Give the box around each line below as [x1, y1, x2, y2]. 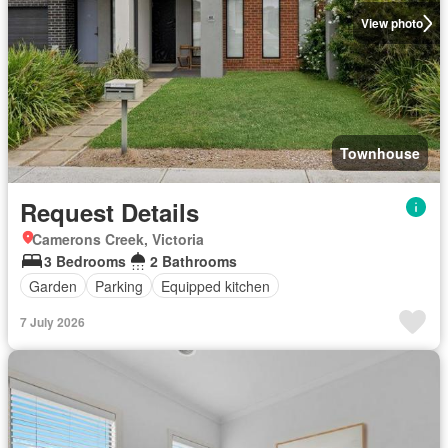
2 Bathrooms [150, 251, 237, 271]
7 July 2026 [20, 313, 85, 331]
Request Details [20, 195, 199, 229]
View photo [360, 14, 423, 32]
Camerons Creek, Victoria [32, 229, 204, 249]
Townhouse [340, 143, 420, 163]
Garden [29, 275, 77, 296]
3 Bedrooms [44, 251, 126, 271]
